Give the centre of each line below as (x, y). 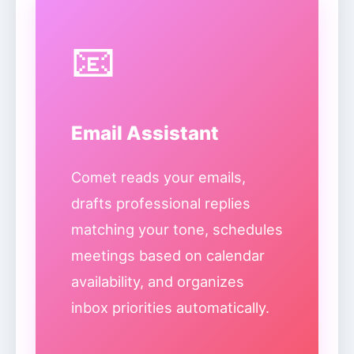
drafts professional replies (161, 203)
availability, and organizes (158, 281)
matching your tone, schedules (177, 229)
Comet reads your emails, (158, 177)
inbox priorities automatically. (170, 307)
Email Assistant (145, 133)
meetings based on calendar (168, 255)
